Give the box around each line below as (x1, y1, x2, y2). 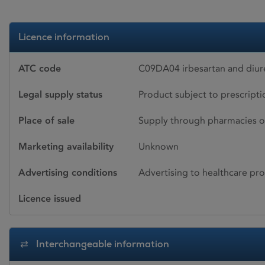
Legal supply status (18, 89, 102, 101)
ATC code (18, 63, 61, 75)
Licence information (18, 31, 109, 44)
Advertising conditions (18, 167, 117, 179)
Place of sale (18, 115, 75, 127)
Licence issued (18, 193, 81, 205)
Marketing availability (18, 141, 114, 153)
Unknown (138, 141, 179, 153)
